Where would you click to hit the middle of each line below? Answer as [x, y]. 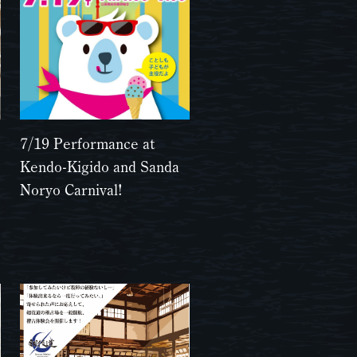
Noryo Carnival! [72, 190]
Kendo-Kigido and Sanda [100, 167]
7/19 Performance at [88, 143]
